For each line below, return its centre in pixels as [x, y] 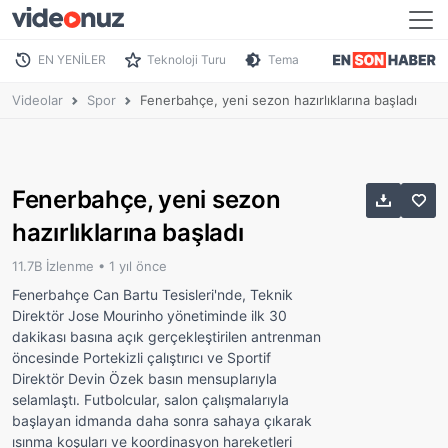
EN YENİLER [71, 59]
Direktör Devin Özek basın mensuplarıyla [144, 378]
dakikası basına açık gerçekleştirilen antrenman [166, 336]
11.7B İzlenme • [60, 265]
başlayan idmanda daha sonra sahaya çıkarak [162, 420]
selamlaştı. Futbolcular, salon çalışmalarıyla [150, 399]
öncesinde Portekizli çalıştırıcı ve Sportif [141, 357]
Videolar [37, 99]
